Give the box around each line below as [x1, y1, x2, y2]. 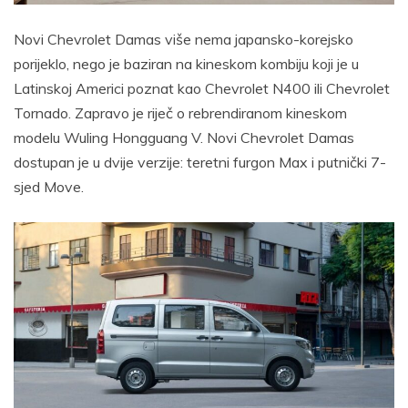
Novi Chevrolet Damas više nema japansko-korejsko [14, 30, 353, 49]
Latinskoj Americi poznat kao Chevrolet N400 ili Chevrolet [14, 79, 390, 98]
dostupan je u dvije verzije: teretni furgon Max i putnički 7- [14, 153, 386, 172]
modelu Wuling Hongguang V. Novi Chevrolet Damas [14, 128, 354, 148]
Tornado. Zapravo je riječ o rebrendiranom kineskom [14, 104, 347, 123]
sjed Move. [14, 178, 84, 197]
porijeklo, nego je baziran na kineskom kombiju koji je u [14, 55, 359, 74]
